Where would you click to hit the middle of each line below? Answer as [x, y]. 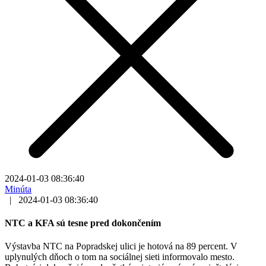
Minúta [18, 189]
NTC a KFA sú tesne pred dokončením [83, 223]
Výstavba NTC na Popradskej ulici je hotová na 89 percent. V [121, 246]
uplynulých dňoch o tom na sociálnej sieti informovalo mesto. [120, 257]
